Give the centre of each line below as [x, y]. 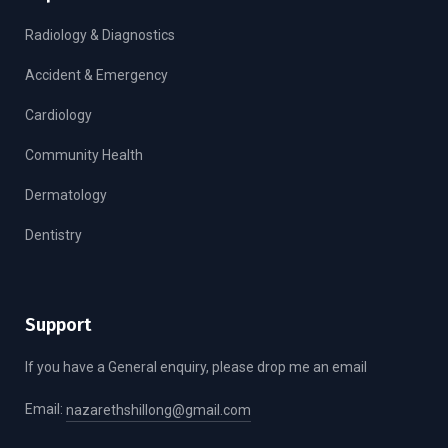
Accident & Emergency [96, 75]
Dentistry [53, 235]
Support [58, 325]
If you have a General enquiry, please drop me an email [196, 367]
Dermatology [66, 195]
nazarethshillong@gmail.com [158, 410]
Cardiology [58, 115]
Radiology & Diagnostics [100, 35]
